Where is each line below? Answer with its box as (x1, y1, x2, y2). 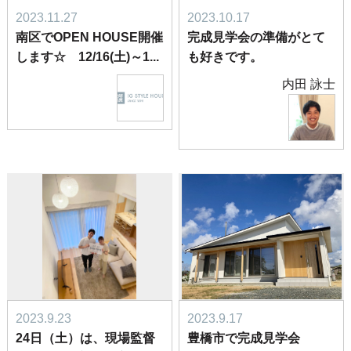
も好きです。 (187, 49, 263, 63)
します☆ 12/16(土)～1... (15, 49, 159, 63)
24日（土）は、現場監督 (15, 331, 155, 345)
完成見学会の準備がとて (187, 30, 326, 44)
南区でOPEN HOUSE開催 (15, 30, 163, 44)
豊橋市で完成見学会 (187, 331, 301, 345)
